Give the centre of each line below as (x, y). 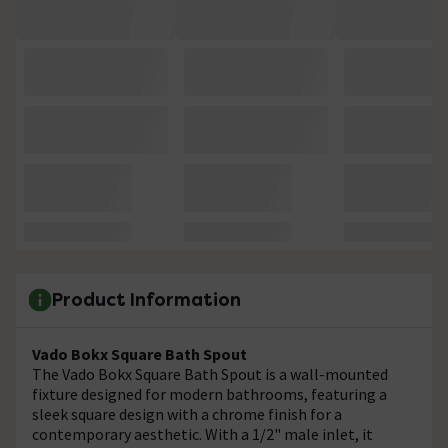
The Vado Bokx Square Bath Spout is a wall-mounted (210, 373)
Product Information (146, 300)
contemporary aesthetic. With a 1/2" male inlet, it (202, 433)
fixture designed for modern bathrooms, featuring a (209, 393)
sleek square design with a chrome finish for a (187, 413)
